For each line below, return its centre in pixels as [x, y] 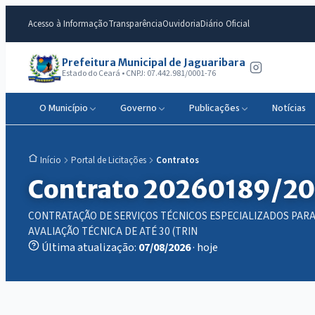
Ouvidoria [181, 24]
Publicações [214, 108]
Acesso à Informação [68, 24]
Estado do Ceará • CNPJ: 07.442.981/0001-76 [139, 73]
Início [51, 160]
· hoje [205, 247]
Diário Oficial [225, 24]
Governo [139, 108]
